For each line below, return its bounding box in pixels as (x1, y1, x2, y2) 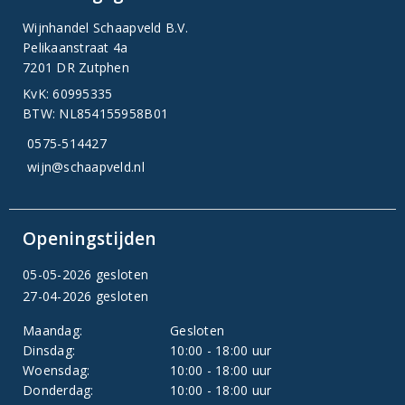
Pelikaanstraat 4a (23, 39, 128, 56)
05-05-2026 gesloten (23, 266, 149, 284)
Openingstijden (23, 227, 156, 251)
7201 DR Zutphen (23, 59, 129, 76)
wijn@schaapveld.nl (27, 158, 145, 175)
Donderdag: (23, 381, 94, 400)
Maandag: (23, 322, 83, 340)
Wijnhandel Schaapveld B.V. (23, 19, 188, 36)
